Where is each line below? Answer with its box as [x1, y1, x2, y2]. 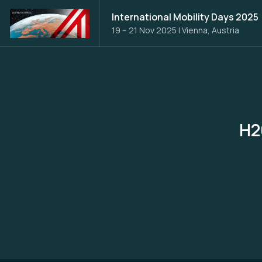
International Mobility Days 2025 [111, 11, 258, 23]
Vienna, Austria [181, 25, 239, 36]
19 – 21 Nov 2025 [111, 25, 177, 36]
